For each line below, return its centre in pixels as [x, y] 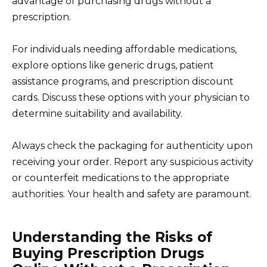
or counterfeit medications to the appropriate [121, 178]
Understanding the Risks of [112, 237]
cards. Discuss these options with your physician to [131, 98]
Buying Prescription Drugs [108, 254]
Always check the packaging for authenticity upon [132, 146]
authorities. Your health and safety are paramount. [132, 194]
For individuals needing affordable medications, [124, 49]
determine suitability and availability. [97, 114]
